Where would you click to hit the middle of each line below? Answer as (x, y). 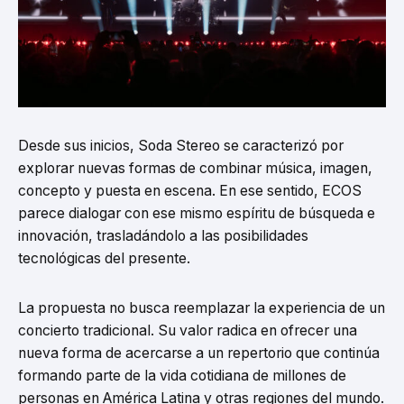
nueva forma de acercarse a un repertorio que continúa (199, 353)
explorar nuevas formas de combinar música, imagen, (195, 168)
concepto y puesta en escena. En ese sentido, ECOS (190, 190)
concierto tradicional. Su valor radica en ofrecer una (188, 330)
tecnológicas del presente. (104, 258)
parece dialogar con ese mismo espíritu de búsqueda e (197, 213)
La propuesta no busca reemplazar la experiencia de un (202, 308)
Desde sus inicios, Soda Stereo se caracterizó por (181, 145)
